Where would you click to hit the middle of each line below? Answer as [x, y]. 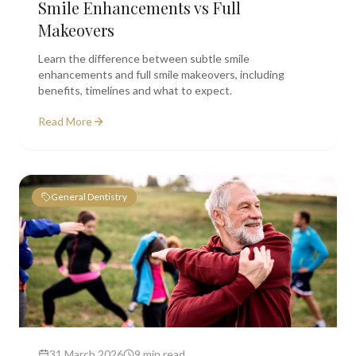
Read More [65, 121]
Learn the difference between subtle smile [144, 58]
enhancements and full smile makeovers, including [161, 74]
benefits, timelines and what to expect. [135, 90]
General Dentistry [89, 197]
